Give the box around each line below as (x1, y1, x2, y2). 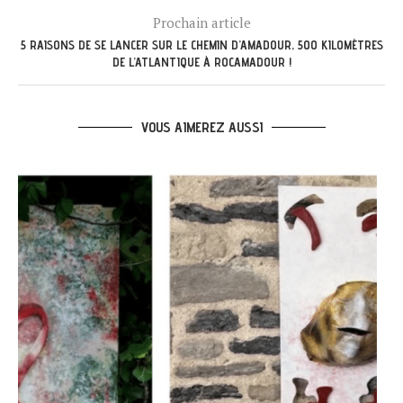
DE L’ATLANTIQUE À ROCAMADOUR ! (112, 55, 291, 70)
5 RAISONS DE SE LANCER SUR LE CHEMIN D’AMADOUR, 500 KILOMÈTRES (20, 38, 383, 53)
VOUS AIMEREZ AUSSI (140, 119, 263, 137)
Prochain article (152, 13, 251, 32)
